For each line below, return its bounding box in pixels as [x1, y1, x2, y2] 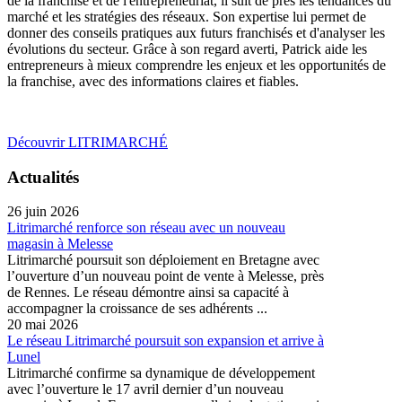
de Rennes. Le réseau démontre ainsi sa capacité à [7, 284, 289, 301]
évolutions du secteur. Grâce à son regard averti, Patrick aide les [7, 41, 367, 57]
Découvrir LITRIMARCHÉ [7, 135, 168, 151]
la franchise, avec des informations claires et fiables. [7, 74, 299, 90]
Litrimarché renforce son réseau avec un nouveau [7, 220, 285, 236]
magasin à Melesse [7, 236, 113, 252]
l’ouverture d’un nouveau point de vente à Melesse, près [7, 268, 324, 284]
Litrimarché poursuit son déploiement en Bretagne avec [7, 252, 319, 268]
